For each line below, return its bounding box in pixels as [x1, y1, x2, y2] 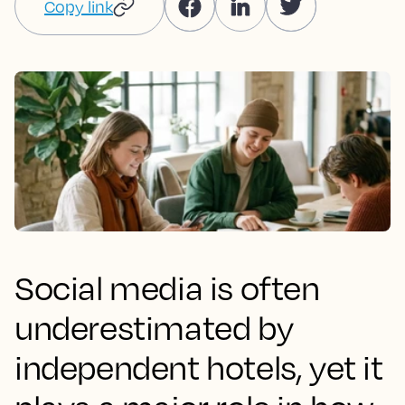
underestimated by [14, 307, 294, 347]
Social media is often [14, 268, 320, 307]
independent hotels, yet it [14, 347, 383, 387]
